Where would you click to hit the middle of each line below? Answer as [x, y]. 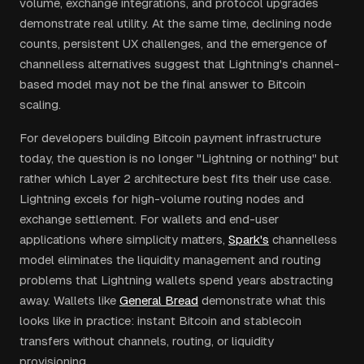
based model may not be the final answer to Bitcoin [162, 84]
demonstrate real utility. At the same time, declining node [175, 23]
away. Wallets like [68, 300]
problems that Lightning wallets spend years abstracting [176, 280]
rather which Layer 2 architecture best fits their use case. [175, 178]
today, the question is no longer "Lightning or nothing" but [179, 158]
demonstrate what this [264, 300]
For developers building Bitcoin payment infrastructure [170, 138]
